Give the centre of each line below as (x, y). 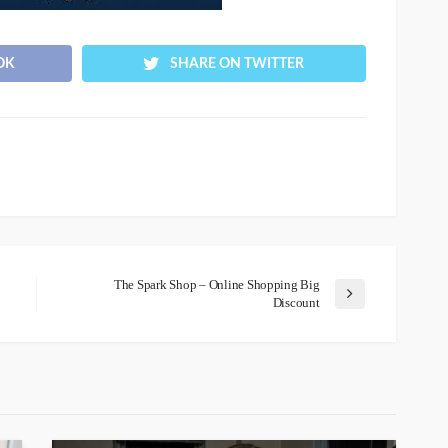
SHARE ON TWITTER (237, 63)
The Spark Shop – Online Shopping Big (217, 284)
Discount (296, 302)
